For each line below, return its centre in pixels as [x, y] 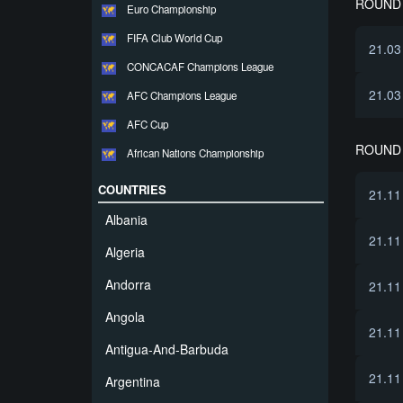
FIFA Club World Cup [175, 38]
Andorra [128, 284]
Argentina [133, 381]
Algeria [125, 252]
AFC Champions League [182, 95]
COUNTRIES [132, 189]
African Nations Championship [195, 153]
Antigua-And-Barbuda [167, 349]
